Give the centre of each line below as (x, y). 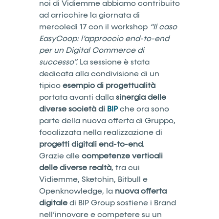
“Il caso (163, 27)
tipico (51, 85)
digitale (53, 203)
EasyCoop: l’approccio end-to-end (104, 38)
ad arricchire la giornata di (89, 15)
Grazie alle (60, 156)
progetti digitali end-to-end (91, 144)
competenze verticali (122, 156)
